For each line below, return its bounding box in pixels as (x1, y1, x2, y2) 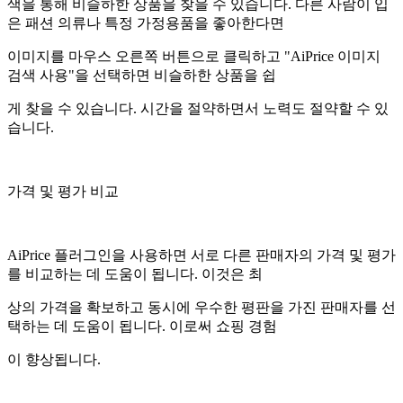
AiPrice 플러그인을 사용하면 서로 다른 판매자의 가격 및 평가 (7, 246, 396, 263)
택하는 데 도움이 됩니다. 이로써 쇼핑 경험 (7, 318, 277, 334)
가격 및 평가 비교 (7, 183, 119, 199)
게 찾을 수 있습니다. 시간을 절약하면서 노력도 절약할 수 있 (7, 100, 389, 116)
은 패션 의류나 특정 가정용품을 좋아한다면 (7, 14, 288, 31)
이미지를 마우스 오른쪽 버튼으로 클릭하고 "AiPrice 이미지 (7, 48, 381, 64)
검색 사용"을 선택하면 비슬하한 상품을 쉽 (7, 67, 276, 83)
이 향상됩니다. (7, 351, 101, 367)
